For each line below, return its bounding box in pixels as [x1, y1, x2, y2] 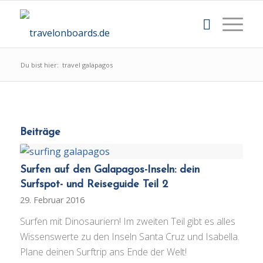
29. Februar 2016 [19, 194, 85, 205]
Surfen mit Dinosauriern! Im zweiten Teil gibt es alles [19, 215, 235, 228]
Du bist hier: [20, 60, 59, 69]
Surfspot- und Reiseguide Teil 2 [19, 179, 168, 190]
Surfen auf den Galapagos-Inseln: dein [19, 164, 200, 176]
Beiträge [19, 127, 60, 138]
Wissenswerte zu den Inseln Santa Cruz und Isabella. [19, 230, 240, 243]
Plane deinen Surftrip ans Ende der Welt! [19, 245, 187, 258]
